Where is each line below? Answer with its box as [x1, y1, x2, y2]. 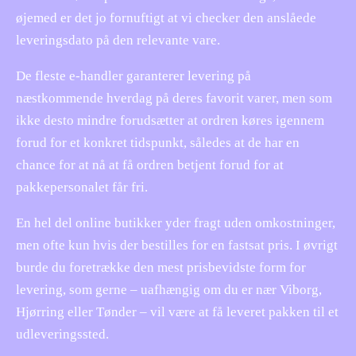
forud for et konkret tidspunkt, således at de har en [16, 134, 300, 150]
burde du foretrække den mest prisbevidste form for [16, 259, 306, 275]
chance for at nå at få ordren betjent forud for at [16, 157, 284, 172]
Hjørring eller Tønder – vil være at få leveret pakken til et [16, 304, 339, 319]
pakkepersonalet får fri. [16, 179, 148, 195]
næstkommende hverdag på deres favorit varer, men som [16, 90, 332, 106]
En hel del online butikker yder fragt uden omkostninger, [16, 215, 335, 230]
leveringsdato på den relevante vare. [16, 32, 220, 48]
